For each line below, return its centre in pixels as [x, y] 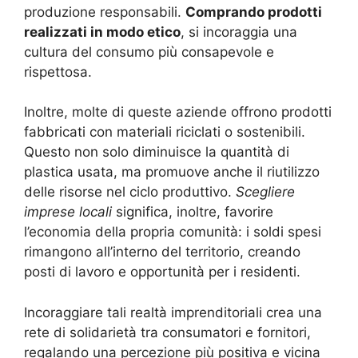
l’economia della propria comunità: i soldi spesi [173, 232]
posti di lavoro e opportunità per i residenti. [162, 272]
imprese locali [68, 212]
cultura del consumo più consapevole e [149, 52]
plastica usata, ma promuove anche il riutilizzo [172, 172]
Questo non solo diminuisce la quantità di [157, 152]
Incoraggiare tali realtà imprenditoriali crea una [173, 312]
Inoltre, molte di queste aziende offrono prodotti [178, 112]
